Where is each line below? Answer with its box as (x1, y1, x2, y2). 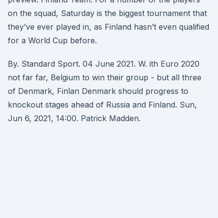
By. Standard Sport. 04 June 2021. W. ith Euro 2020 (8, 59, 200, 69)
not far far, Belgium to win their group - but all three (8, 73, 201, 82)
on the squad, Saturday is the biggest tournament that (8, 8, 207, 18)
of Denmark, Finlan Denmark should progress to (8, 86, 188, 96)
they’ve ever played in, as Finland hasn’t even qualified (8, 22, 209, 32)
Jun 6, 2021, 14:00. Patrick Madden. (8, 113, 141, 123)
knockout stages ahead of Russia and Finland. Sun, (8, 100, 197, 109)
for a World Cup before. (8, 36, 97, 45)
